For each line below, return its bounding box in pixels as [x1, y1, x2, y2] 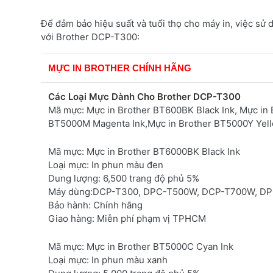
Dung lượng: [48, 172, 101, 184]
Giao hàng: [48, 212, 94, 224]
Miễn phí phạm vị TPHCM [94, 212, 206, 224]
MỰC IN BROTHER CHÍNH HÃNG [48, 62, 191, 73]
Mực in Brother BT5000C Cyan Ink [84, 240, 233, 252]
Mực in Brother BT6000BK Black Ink [84, 145, 240, 157]
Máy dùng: [48, 185, 93, 197]
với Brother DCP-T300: [41, 30, 140, 43]
